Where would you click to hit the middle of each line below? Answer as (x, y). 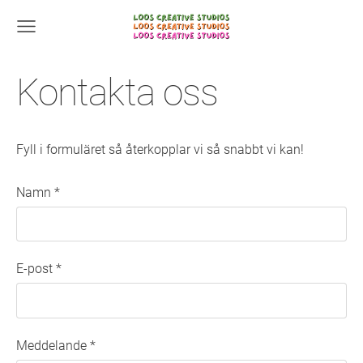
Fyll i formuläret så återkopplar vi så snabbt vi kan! (160, 150)
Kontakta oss (117, 93)
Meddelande (53, 345)
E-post (36, 269)
